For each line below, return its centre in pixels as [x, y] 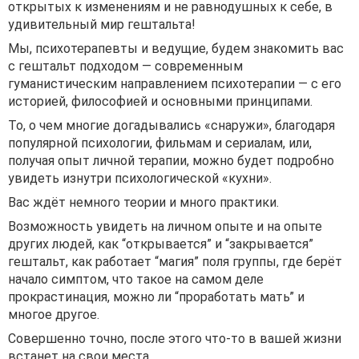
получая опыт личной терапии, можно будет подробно [171, 161]
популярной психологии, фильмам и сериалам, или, [160, 143]
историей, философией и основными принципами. [160, 101]
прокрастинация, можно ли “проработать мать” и [156, 297]
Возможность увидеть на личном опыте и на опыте [165, 226]
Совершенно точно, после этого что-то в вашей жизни [175, 339]
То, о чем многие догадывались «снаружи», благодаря [171, 125]
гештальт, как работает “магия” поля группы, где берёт [175, 262]
